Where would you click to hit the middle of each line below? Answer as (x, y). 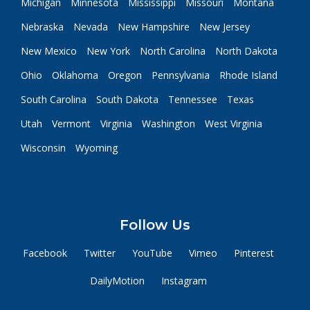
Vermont (71, 124)
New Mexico (49, 51)
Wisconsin (43, 148)
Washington (168, 124)
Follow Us (155, 225)
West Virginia (234, 124)
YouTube (152, 253)
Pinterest (254, 253)
